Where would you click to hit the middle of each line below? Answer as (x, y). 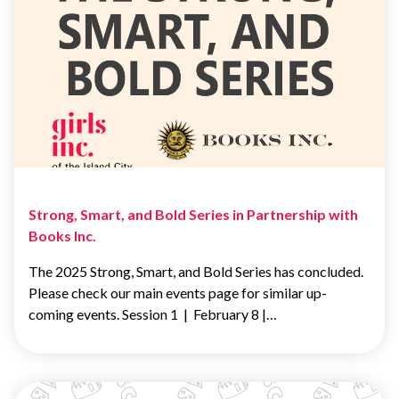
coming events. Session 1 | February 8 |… (153, 314)
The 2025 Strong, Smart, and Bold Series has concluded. (196, 272)
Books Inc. (62, 236)
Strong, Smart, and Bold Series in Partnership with (193, 215)
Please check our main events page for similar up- (178, 293)
